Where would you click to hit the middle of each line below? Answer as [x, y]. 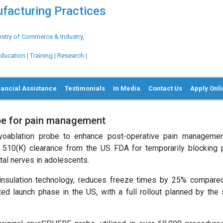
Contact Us [166, 88]
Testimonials [85, 88]
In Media [127, 88]
